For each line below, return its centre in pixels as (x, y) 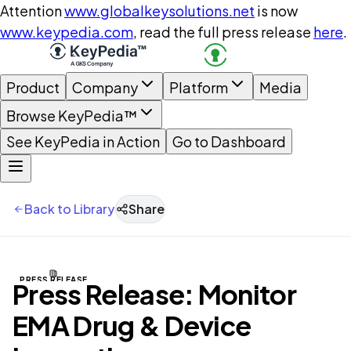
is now (277, 11)
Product (33, 87)
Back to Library (69, 209)
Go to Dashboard (229, 141)
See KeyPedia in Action (83, 141)
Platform (199, 87)
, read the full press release (222, 32)
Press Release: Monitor (155, 294)
